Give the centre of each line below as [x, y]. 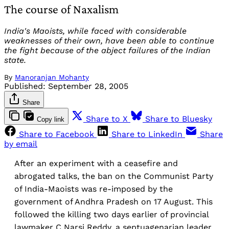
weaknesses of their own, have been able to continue [109, 41]
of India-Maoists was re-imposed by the [94, 189]
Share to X [107, 119]
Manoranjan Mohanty [52, 77]
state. [15, 60]
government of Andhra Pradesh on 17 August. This [113, 202]
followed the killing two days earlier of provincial [111, 215]
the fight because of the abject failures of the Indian [107, 51]
